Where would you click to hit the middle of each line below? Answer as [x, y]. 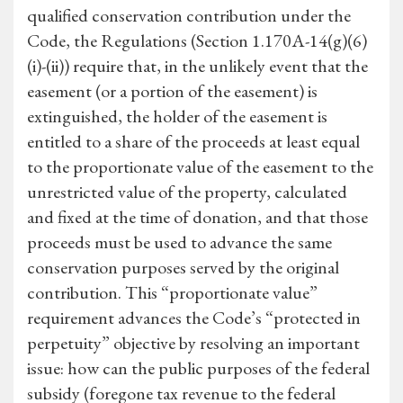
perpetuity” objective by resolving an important [193, 343]
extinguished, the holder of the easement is [177, 116]
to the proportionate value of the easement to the [200, 167]
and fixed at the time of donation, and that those [197, 217]
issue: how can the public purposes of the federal [198, 368]
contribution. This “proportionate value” [172, 293]
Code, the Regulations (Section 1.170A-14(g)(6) [197, 41]
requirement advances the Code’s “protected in [194, 318]
